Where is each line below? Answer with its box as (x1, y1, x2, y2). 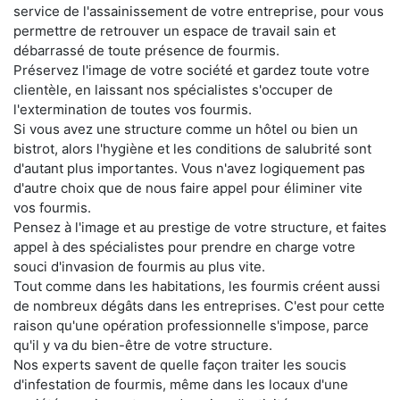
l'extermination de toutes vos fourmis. (13, 101, 252, 119)
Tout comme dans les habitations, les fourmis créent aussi (13, 278, 380, 296)
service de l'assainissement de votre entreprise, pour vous (13, 3, 384, 21)
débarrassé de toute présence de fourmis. (13, 42, 279, 60)
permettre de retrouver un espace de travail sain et (13, 22, 336, 40)
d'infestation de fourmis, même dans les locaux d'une (13, 376, 348, 394)
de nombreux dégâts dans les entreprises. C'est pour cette (13, 297, 385, 315)
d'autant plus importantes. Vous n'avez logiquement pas (13, 160, 365, 178)
